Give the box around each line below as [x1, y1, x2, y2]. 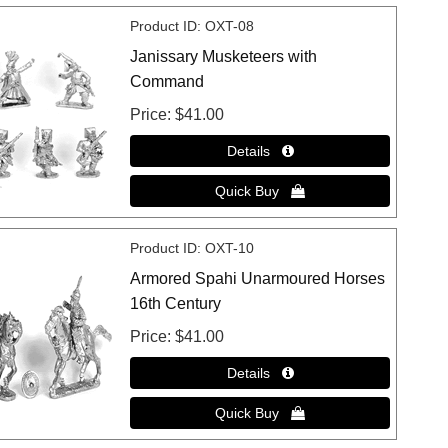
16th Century [130, 295, 222, 313]
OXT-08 [205, 18, 255, 35]
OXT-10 [205, 240, 255, 257]
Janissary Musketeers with [130, 48, 318, 66]
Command [130, 73, 205, 91]
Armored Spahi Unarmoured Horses [130, 270, 386, 288]
